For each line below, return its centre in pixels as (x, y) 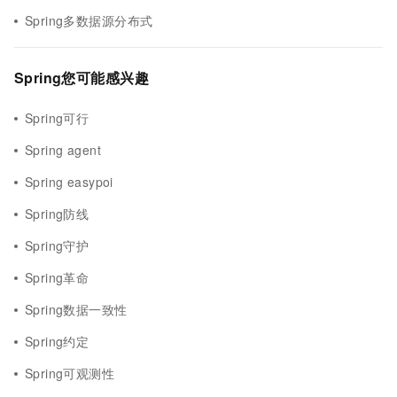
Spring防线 (57, 214)
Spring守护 (57, 245)
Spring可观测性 (70, 373)
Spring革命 (57, 277)
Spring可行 (57, 118)
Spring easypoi (69, 182)
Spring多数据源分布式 (89, 20)
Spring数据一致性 (76, 309)
